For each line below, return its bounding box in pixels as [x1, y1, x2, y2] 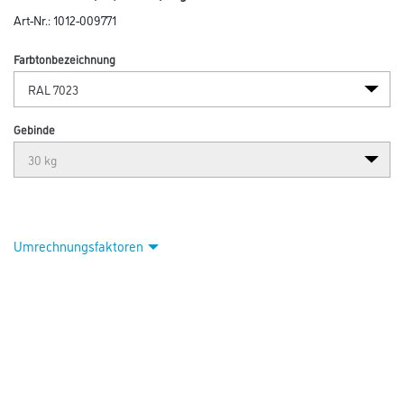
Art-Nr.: [14, 11, 53, 29]
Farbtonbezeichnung [14, 50, 115, 68]
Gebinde [14, 121, 55, 138]
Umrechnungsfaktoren [14, 236, 143, 256]
